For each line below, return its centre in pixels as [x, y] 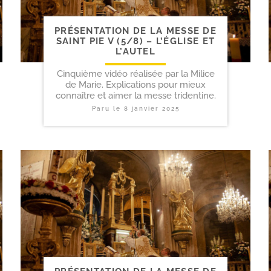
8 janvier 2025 [152, 108]
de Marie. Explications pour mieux [135, 84]
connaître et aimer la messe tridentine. [135, 95]
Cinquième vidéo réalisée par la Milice [135, 73]
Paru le [108, 108]
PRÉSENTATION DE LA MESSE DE [135, 31]
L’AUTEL [135, 51]
